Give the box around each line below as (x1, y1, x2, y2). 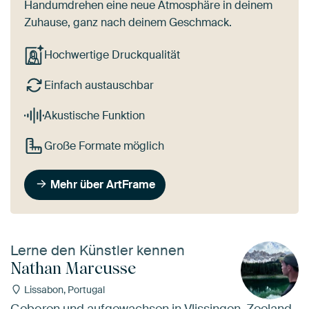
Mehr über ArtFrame (50, 177, 156, 192)
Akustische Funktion (43, 108, 145, 123)
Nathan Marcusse (10, 258, 136, 279)
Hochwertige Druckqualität (43, 48, 180, 63)
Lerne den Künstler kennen (10, 241, 185, 260)
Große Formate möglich (43, 138, 164, 153)
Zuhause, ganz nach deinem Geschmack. (24, 15, 232, 30)
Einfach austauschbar (43, 78, 154, 93)
